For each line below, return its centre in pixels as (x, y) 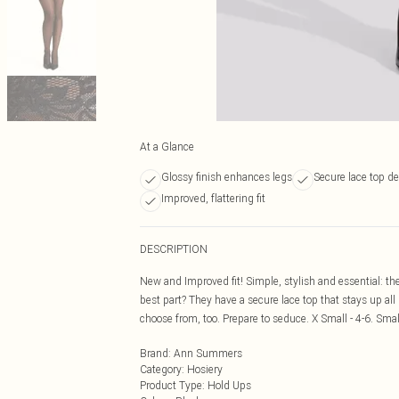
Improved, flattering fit (213, 198)
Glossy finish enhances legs (227, 177)
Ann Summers (208, 353)
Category (161, 369)
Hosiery (205, 369)
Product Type (171, 385)
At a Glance (167, 147)
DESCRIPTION (174, 249)
